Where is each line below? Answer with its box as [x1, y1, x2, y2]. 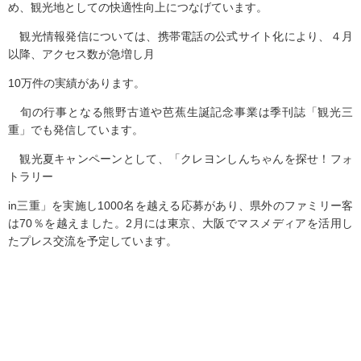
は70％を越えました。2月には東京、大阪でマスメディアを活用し [8, 217, 353, 230]
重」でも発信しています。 [8, 123, 143, 136]
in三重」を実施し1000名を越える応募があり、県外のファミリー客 [8, 199, 353, 212]
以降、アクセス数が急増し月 [8, 48, 155, 60]
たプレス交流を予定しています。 [8, 234, 177, 247]
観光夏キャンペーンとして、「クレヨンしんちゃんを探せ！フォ [8, 152, 353, 165]
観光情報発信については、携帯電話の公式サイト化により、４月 [8, 30, 353, 43]
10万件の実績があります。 [8, 77, 145, 89]
